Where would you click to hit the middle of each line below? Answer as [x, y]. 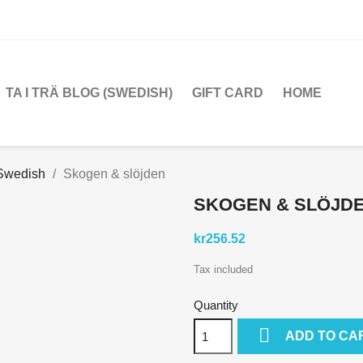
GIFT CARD [228, 93]
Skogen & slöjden [114, 174]
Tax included [223, 270]
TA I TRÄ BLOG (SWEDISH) [89, 93]
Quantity [216, 305]
